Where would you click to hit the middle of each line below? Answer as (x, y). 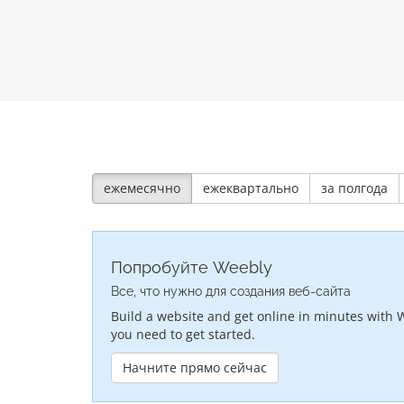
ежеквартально (251, 188)
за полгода (354, 188)
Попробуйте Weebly (192, 268)
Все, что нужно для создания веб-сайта (231, 292)
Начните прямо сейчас (195, 368)
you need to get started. (183, 335)
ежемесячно (142, 188)
